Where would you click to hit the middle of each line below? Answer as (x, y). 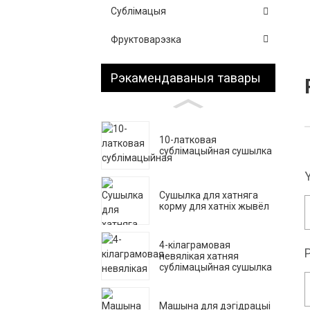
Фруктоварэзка (146, 39)
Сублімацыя (138, 11)
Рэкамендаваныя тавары (186, 77)
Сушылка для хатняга (209, 195)
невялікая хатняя (199, 256)
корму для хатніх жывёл (214, 206)
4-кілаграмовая (195, 245)
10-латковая (188, 139)
